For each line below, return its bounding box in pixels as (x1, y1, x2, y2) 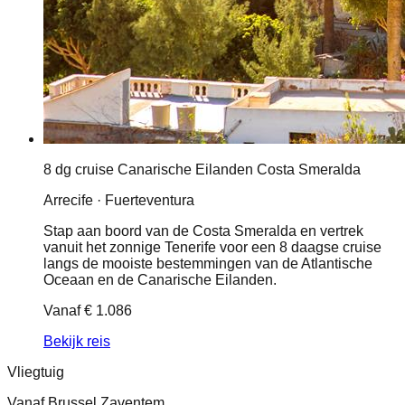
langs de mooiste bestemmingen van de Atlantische (43, 256, 372, 272)
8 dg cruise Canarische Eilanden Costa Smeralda (43, 162, 361, 178)
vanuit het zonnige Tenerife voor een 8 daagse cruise (43, 240, 381, 256)
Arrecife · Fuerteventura (43, 193, 194, 209)
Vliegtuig (7, 364, 64, 381)
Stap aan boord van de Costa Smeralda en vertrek (43, 223, 363, 240)
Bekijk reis (43, 334, 110, 350)
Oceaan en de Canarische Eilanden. (43, 272, 277, 288)
